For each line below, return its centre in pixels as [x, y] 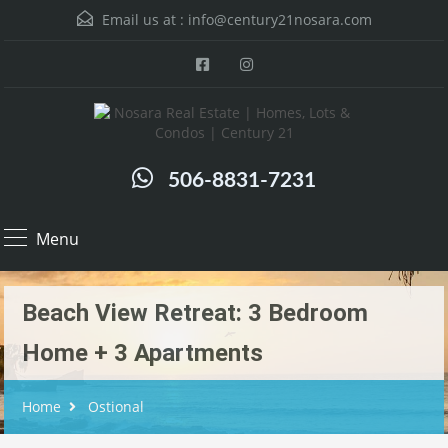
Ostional [116, 406]
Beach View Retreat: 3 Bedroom [195, 313]
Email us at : [142, 19]
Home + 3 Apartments [142, 353]
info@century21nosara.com [279, 19]
